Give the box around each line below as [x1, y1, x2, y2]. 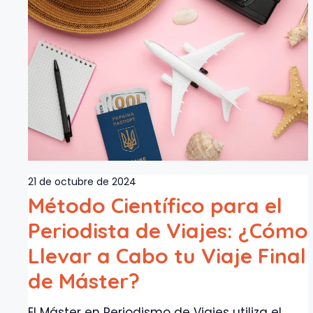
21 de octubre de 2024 [28, 174, 136, 189]
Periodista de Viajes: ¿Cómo [28, 217, 308, 244]
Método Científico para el [28, 191, 282, 219]
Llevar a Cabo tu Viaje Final [28, 242, 306, 269]
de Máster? [28, 267, 140, 294]
